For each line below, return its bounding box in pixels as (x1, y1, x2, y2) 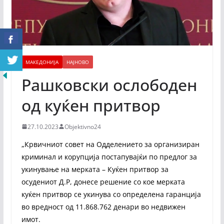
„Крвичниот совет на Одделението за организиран (21, 139, 199, 149)
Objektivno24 (64, 122, 101, 131)
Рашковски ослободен (21, 73, 197, 95)
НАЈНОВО (66, 58, 89, 65)
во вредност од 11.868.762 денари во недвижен (21, 201, 185, 211)
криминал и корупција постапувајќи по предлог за (21, 151, 197, 161)
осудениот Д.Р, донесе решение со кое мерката (21, 176, 185, 186)
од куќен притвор (21, 94, 164, 116)
